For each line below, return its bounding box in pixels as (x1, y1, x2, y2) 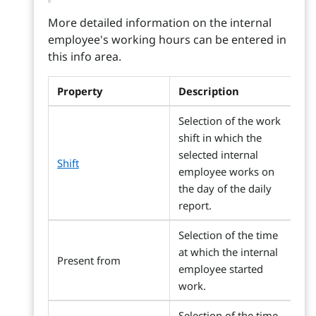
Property (57, 84, 102, 98)
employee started (178, 262, 263, 276)
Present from (57, 253, 121, 267)
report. (178, 198, 212, 212)
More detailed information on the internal (48, 15, 272, 30)
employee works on (178, 164, 274, 178)
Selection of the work (178, 114, 281, 128)
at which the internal (178, 245, 278, 259)
